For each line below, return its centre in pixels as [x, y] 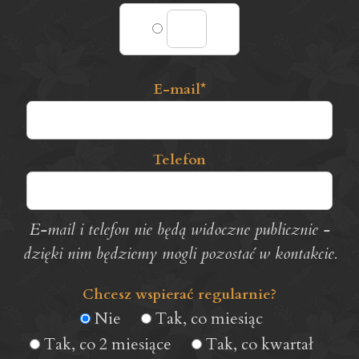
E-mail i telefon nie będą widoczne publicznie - [179, 229]
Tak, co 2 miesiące [106, 344]
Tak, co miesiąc [207, 319]
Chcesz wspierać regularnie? [179, 294]
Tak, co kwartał [258, 344]
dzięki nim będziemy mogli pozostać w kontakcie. [179, 253]
